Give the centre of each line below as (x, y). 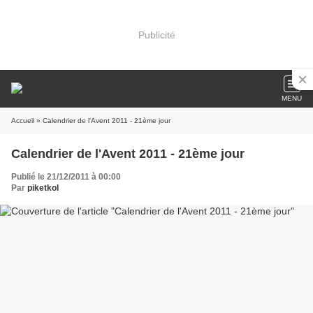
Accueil (23, 121)
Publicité (156, 35)
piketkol (43, 188)
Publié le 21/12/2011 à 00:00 (66, 177)
